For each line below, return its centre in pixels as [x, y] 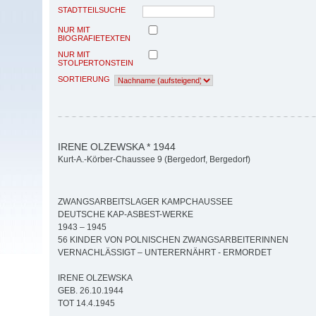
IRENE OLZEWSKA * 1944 [117, 146]
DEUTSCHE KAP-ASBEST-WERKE [126, 215]
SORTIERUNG [84, 79]
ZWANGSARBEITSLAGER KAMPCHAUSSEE [145, 202]
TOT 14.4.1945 [86, 304]
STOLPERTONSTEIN [96, 62]
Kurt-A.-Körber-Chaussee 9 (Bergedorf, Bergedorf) [154, 160]
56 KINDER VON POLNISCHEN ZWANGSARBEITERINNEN [173, 240]
